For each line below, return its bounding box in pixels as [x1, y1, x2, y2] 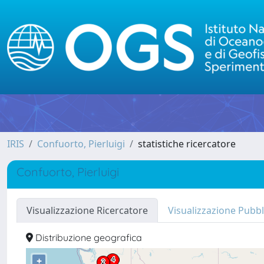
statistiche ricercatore [138, 137, 236, 150]
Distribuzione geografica [33, 232, 142, 243]
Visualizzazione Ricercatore [27, 204, 148, 217]
